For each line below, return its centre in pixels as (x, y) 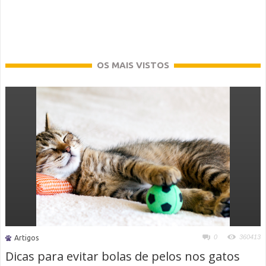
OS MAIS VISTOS (133, 65)
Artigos (26, 238)
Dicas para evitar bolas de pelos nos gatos (123, 256)
